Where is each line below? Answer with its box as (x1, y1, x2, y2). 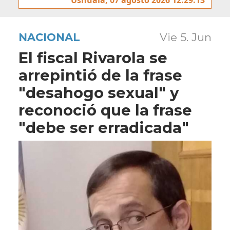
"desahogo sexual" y (18, 83, 179, 102)
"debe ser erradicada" (18, 118, 189, 137)
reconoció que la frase (18, 101, 192, 119)
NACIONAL (18, 30, 80, 44)
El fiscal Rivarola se (18, 48, 167, 67)
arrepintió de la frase (18, 66, 182, 84)
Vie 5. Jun (160, 30, 212, 44)
